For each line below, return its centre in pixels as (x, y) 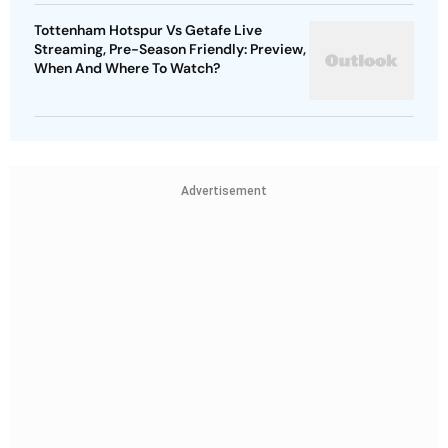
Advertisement (224, 191)
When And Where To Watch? (127, 68)
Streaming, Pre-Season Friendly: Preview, (170, 49)
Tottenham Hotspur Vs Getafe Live (148, 30)
